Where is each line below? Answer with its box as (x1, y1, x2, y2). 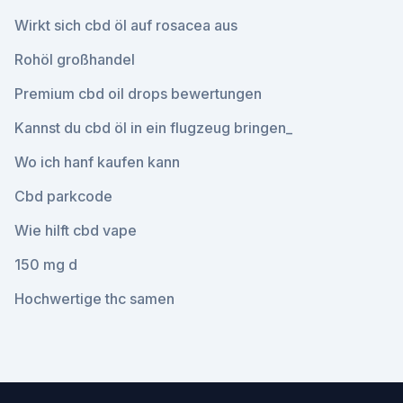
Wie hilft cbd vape (14, 221, 137, 239)
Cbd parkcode (14, 187, 112, 205)
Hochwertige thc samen (14, 290, 175, 308)
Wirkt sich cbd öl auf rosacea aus (14, 16, 237, 34)
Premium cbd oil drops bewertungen (14, 85, 262, 103)
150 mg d (14, 255, 77, 273)
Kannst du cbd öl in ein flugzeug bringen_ (14, 119, 292, 137)
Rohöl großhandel (14, 50, 135, 68)
